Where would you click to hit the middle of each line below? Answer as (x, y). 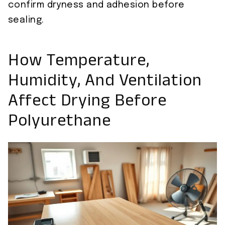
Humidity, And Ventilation (105, 83)
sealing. (26, 20)
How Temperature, (79, 63)
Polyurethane (60, 124)
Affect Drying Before (87, 103)
